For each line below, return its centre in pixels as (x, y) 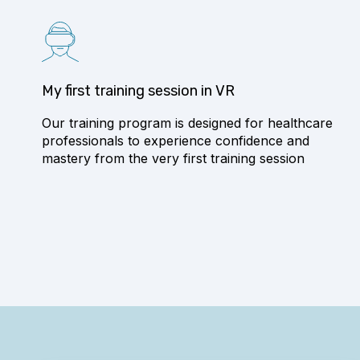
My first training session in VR (138, 91)
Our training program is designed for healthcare (187, 123)
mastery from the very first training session (173, 159)
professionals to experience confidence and (176, 141)
